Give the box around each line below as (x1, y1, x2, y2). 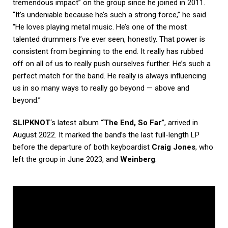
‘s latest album (50, 118, 101, 128)
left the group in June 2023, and (13, 155, 120, 164)
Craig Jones (152, 142, 195, 152)
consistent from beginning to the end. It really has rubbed (13, 47, 204, 56)
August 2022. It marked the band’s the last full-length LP (13, 130, 199, 140)
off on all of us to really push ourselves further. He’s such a (13, 59, 211, 69)
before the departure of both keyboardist (13, 142, 152, 152)
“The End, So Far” (101, 118, 164, 128)
